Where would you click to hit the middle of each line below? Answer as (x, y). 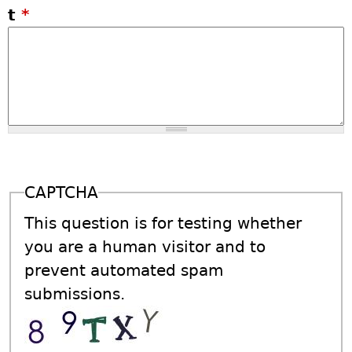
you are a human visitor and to (145, 246)
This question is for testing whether (163, 223)
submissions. (75, 293)
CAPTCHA (62, 192)
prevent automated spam (124, 270)
